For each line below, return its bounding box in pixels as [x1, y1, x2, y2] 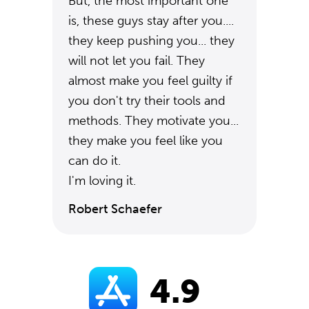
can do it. [68, 153, 121, 168]
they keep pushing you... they [68, 33, 235, 48]
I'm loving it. [68, 173, 136, 188]
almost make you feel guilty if [68, 73, 232, 88]
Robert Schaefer [68, 201, 162, 217]
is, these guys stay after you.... [68, 13, 234, 28]
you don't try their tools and [68, 93, 226, 108]
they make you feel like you [68, 133, 223, 148]
